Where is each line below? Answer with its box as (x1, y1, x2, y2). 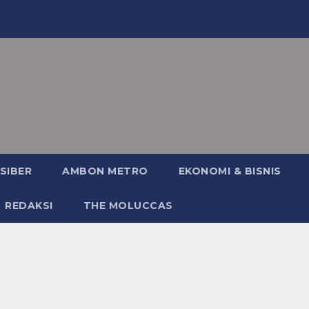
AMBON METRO (62, 165, 148, 177)
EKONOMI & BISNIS (178, 165, 281, 177)
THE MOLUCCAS (83, 199, 173, 212)
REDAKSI (5, 199, 53, 212)
